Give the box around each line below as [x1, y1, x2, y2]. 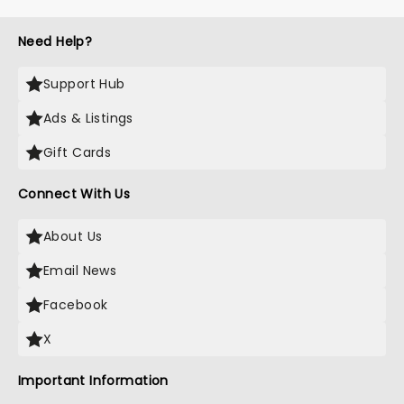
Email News [43, 262, 117, 280]
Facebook [43, 296, 108, 314]
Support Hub [43, 75, 125, 93]
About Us [43, 227, 103, 245]
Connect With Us [18, 185, 131, 203]
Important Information [18, 372, 169, 390]
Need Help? [18, 32, 93, 50]
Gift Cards [43, 143, 112, 161]
